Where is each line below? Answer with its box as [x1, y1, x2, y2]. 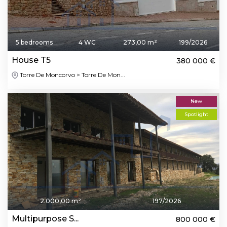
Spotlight [184, 111, 208, 118]
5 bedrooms [15, 38, 53, 46]
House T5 [12, 55, 51, 65]
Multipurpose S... [12, 214, 79, 224]
